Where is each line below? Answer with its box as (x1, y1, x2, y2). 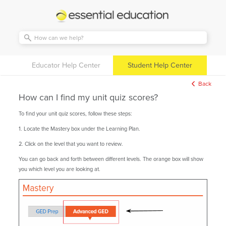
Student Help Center (128, 60, 192, 71)
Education (52, 14, 91, 27)
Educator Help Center (32, 60, 100, 71)
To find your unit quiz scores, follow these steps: (19, 109, 132, 118)
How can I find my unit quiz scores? (19, 91, 158, 104)
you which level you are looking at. (19, 165, 100, 173)
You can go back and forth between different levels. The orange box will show (19, 155, 203, 163)
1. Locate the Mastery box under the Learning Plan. (19, 125, 140, 133)
